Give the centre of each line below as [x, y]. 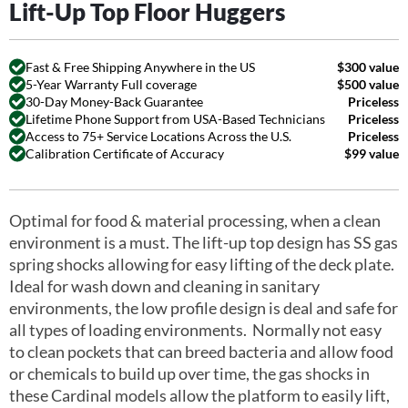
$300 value [368, 66]
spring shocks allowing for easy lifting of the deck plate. [202, 264]
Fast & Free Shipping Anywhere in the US [140, 66]
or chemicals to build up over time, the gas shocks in [189, 373]
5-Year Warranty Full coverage [111, 84]
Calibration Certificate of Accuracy [125, 153]
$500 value [368, 84]
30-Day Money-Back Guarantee [114, 101]
